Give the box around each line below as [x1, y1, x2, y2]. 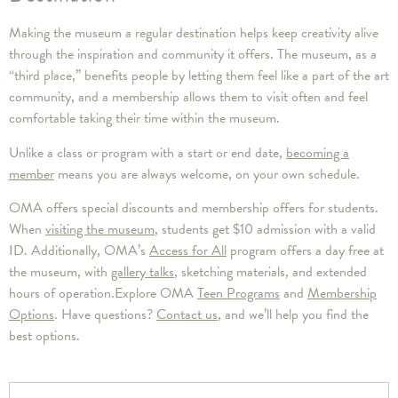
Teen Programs [197, 283, 280, 305]
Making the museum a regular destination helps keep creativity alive [9, 22, 378, 44]
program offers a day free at [227, 240, 384, 262]
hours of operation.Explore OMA [9, 283, 197, 305]
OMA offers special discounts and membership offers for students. [9, 197, 378, 219]
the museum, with [9, 261, 111, 283]
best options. [9, 325, 80, 347]
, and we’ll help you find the [218, 304, 369, 326]
